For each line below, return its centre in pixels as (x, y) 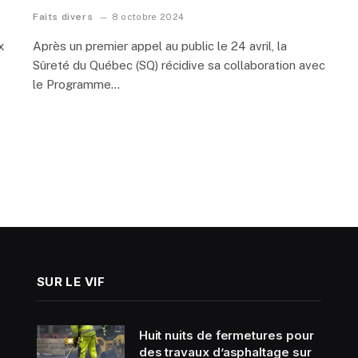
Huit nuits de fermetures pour (226, 336)
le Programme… (76, 85)
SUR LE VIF (71, 282)
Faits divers (63, 17)
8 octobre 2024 (148, 17)
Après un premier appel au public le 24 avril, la (160, 46)
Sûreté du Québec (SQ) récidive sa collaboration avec (179, 66)
